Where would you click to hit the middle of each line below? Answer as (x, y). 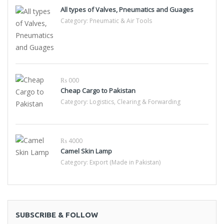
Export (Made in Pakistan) (125, 162)
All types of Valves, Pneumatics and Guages (127, 9)
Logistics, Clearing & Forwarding (135, 102)
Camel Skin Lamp (86, 151)
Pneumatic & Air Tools (121, 21)
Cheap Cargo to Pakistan (98, 90)
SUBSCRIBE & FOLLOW (57, 215)
